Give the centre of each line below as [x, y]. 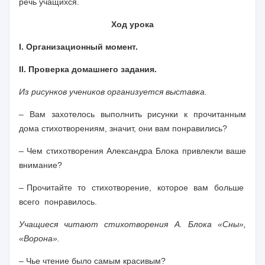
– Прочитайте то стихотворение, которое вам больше [132, 188]
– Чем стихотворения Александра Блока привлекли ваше [132, 151]
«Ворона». [39, 238]
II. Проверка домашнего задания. [88, 69]
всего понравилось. [58, 202]
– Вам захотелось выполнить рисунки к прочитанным [132, 114]
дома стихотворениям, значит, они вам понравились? [123, 128]
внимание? [41, 165]
